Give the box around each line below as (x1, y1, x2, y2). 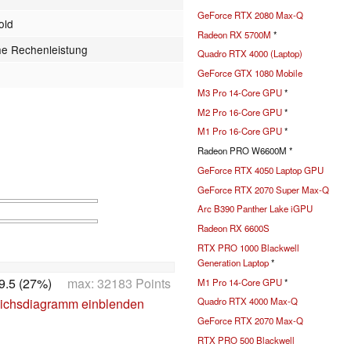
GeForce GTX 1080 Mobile (197, 67, 302, 80)
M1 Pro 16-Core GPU (197, 125, 282, 138)
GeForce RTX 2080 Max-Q (197, 8, 303, 21)
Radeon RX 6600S (197, 222, 270, 235)
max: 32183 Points (52, 273, 171, 292)
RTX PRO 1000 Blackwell (197, 241, 299, 254)
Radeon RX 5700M (197, 27, 271, 41)
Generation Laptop (197, 255, 269, 269)
